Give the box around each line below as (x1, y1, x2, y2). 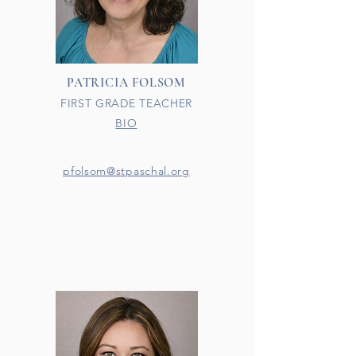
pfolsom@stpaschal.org (63, 164, 190, 178)
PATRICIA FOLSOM (67, 75, 186, 91)
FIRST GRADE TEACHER (60, 96, 193, 110)
